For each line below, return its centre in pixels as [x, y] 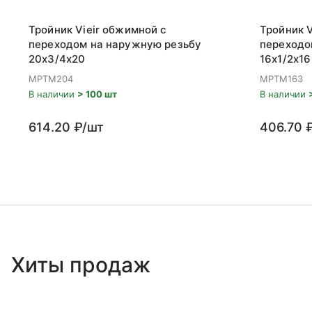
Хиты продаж [81, 265]
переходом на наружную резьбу [115, 44]
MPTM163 [281, 79]
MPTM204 [51, 79]
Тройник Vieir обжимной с [98, 30]
